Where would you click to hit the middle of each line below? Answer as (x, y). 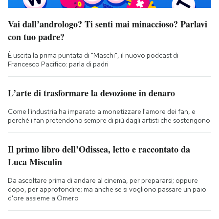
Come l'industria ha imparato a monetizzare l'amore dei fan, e (102, 111)
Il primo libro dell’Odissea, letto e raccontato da (99, 149)
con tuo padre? (36, 36)
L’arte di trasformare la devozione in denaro (91, 93)
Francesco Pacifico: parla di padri (58, 64)
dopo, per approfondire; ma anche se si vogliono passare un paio (107, 189)
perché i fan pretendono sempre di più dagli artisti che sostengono (109, 120)
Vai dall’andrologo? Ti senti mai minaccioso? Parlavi (108, 24)
